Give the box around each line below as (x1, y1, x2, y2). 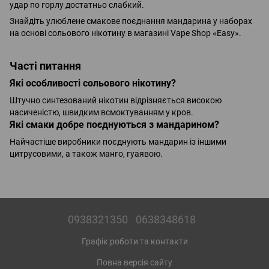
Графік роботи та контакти (81, 237, 188, 247)
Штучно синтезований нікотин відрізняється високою (10, 95, 222, 106)
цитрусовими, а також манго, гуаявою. (10, 149, 163, 159)
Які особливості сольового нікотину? (10, 77, 176, 89)
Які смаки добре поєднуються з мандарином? (10, 119, 219, 131)
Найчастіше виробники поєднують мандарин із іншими (10, 137, 226, 147)
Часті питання (10, 59, 81, 73)
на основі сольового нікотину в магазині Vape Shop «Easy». (10, 28, 241, 38)
